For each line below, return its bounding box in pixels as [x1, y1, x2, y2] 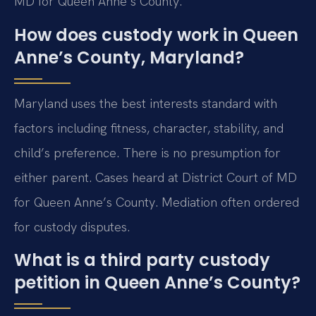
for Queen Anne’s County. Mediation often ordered [14, 193, 299, 210]
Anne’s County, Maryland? [14, 45, 244, 69]
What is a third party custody [14, 248, 270, 272]
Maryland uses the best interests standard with [14, 95, 277, 111]
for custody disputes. [14, 218, 130, 235]
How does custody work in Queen [14, 23, 298, 47]
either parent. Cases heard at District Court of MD [14, 169, 297, 186]
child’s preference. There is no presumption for [14, 144, 281, 161]
